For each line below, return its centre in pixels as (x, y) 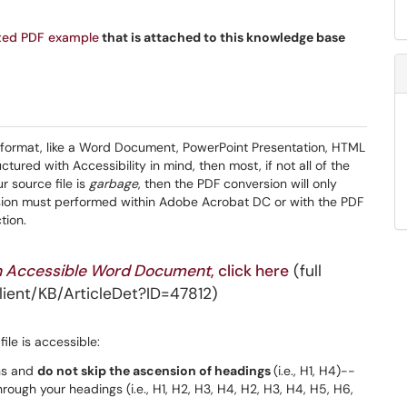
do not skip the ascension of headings (155, 371)
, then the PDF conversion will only (238, 184)
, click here (250, 271)
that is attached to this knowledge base (222, 37)
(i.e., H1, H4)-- (314, 371)
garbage (114, 184)
